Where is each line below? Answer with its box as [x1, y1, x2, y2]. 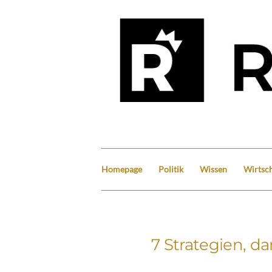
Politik [158, 163, 183, 174]
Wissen [200, 163, 227, 174]
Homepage [101, 163, 142, 174]
